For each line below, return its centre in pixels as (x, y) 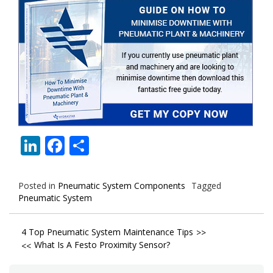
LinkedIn (80, 145)
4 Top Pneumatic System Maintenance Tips (107, 232)
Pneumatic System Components (122, 186)
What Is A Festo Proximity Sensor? (102, 245)
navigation (54, 256)
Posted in (38, 186)
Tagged (206, 186)
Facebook (108, 145)
